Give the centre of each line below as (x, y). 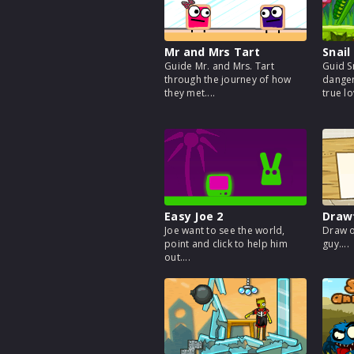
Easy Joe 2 (194, 216)
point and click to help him (226, 244)
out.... (177, 257)
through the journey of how (228, 79)
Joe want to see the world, (225, 230)
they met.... (190, 93)
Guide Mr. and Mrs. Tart (219, 66)
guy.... (336, 244)
